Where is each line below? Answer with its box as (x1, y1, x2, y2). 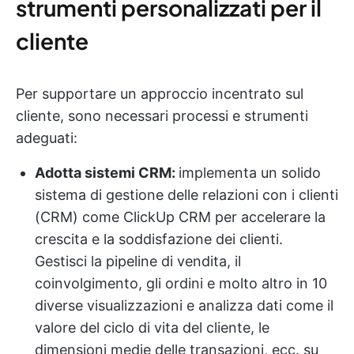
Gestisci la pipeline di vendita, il (35, 252, 241, 269)
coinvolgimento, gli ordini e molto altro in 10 (35, 274, 327, 292)
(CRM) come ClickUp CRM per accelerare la (35, 208, 326, 225)
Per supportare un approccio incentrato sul (16, 85, 303, 102)
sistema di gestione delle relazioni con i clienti (35, 186, 338, 203)
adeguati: (16, 129, 77, 146)
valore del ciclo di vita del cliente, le (35, 318, 269, 336)
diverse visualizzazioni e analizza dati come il (35, 296, 333, 314)
